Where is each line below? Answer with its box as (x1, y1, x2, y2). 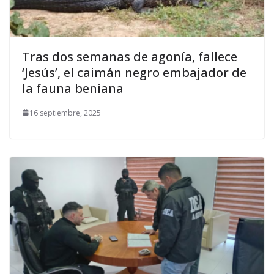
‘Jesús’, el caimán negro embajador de (22, 64, 246, 81)
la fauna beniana (22, 80, 124, 97)
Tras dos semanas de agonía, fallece (22, 48, 237, 65)
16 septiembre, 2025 (29, 107, 101, 118)
